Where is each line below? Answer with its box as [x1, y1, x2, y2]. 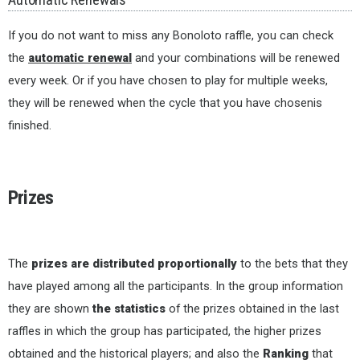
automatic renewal [28, 51, 132, 66]
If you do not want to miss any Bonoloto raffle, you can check [8, 28, 333, 43]
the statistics [92, 301, 169, 317]
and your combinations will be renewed [132, 51, 340, 66]
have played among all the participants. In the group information [8, 279, 343, 294]
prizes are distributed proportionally [31, 256, 237, 272]
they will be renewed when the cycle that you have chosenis [8, 96, 322, 111]
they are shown [8, 301, 92, 317]
